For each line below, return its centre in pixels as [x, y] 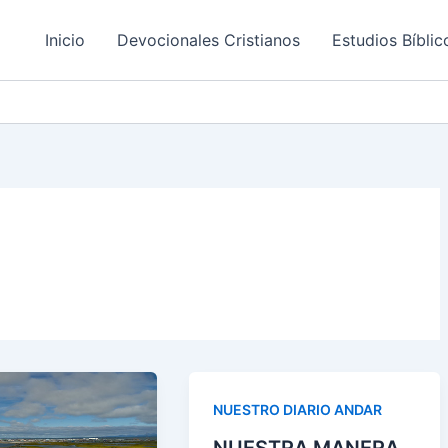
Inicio [65, 40]
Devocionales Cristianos [208, 40]
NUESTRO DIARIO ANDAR [298, 409]
